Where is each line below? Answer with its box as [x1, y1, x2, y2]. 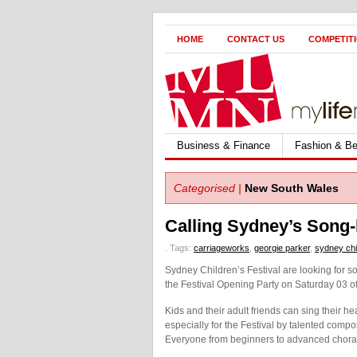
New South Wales [245, 182, 339, 194]
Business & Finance [177, 139, 270, 151]
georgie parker [254, 243, 310, 253]
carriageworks [194, 243, 249, 253]
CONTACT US [227, 34, 284, 44]
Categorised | [174, 182, 241, 194]
